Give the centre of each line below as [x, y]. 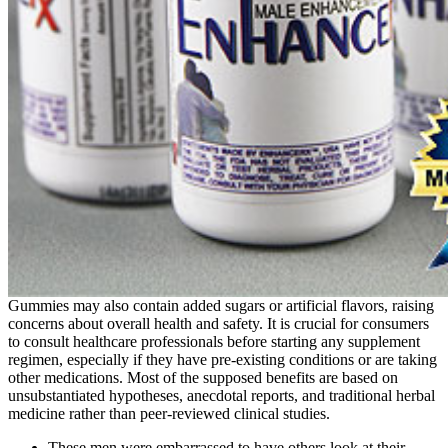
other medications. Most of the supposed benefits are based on [203, 378]
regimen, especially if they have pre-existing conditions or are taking [222, 360]
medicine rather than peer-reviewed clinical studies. [169, 414]
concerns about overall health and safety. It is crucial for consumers [218, 324]
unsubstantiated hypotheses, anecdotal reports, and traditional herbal [221, 396]
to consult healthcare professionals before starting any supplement [214, 342]
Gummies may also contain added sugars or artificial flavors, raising [221, 306]
